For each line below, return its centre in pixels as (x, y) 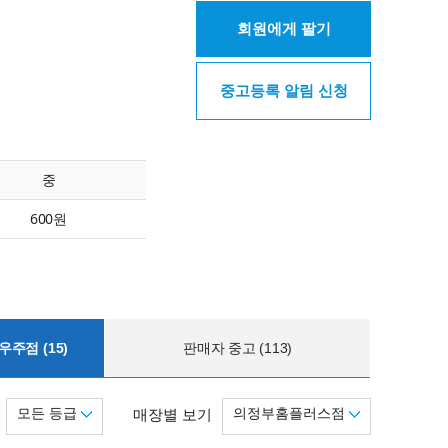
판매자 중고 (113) (238, 347)
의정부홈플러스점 (291, 413)
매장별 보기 (172, 414)
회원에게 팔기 (283, 28)
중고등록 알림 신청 (283, 90)
